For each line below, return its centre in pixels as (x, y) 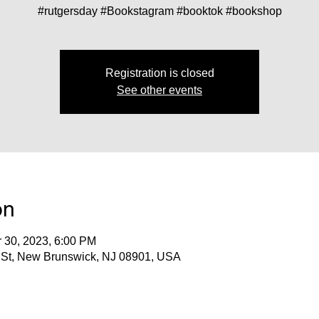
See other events (159, 90)
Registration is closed (159, 73)
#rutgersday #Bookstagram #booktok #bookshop (159, 11)
